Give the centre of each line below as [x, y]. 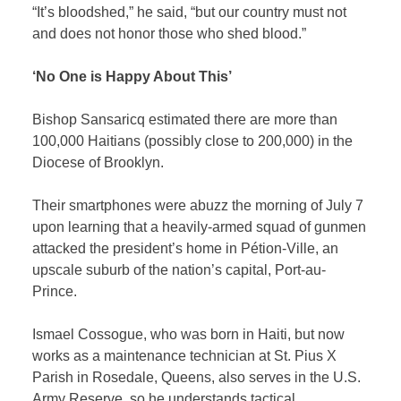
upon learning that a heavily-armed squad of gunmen [200, 227]
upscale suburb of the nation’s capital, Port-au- [179, 270]
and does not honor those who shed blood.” [170, 34]
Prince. [55, 292]
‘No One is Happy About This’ [132, 77]
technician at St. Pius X [264, 356]
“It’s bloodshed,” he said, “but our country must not [190, 13]
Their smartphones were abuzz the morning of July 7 [198, 206]
